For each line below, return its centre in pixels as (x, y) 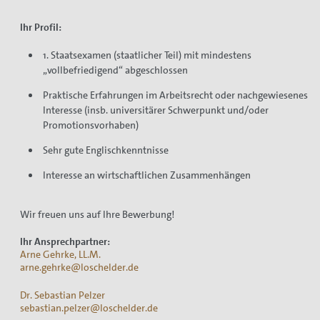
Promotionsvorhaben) (90, 125)
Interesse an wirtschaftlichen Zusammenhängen (146, 175)
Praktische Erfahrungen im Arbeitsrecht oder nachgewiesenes (175, 95)
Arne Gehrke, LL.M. (60, 255)
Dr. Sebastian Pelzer (62, 295)
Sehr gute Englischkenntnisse (105, 150)
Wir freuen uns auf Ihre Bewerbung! (97, 214)
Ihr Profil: (41, 27)
